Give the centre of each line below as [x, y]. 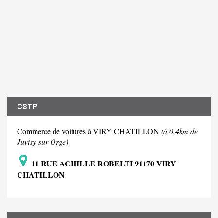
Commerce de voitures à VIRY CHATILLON [89, 131]
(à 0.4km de [179, 131]
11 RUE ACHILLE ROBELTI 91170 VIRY [103, 163]
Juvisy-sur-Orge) [43, 142]
